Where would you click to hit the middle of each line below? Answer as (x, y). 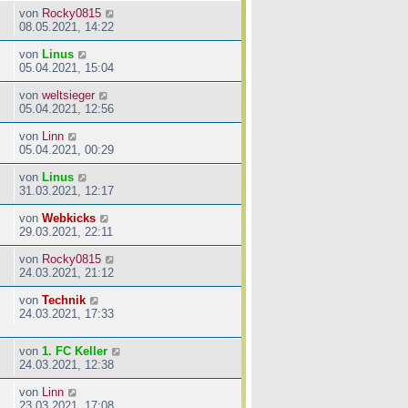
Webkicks (69, 218)
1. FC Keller (75, 351)
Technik (64, 300)
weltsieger (68, 95)
